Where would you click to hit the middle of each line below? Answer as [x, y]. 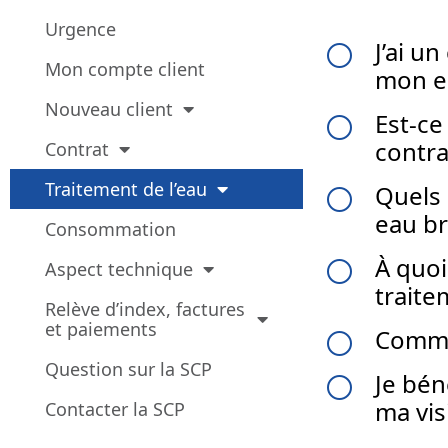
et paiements [101, 328]
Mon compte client [125, 68]
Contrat [77, 148]
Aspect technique [119, 268]
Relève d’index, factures [145, 308]
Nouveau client [109, 108]
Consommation [110, 228]
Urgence [80, 28]
